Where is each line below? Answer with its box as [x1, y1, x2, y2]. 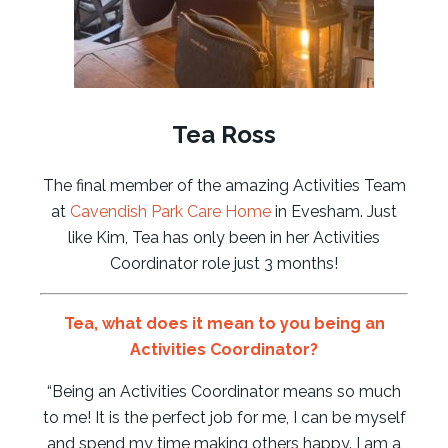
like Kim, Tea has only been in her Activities [68, 227, 380, 247]
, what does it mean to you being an [93, 313, 385, 333]
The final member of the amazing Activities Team [42, 175, 406, 195]
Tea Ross [172, 119, 276, 149]
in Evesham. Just [271, 201, 397, 221]
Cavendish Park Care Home [70, 201, 271, 221]
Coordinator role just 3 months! [110, 253, 338, 273]
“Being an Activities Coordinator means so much [47, 381, 401, 401]
